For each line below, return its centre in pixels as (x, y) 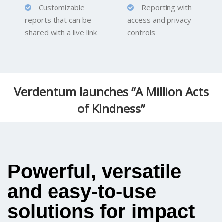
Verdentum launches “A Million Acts (111, 91)
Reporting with (163, 7)
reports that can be (58, 20)
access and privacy (159, 20)
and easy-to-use (82, 191)
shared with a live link (61, 32)
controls (141, 32)
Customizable (58, 7)
